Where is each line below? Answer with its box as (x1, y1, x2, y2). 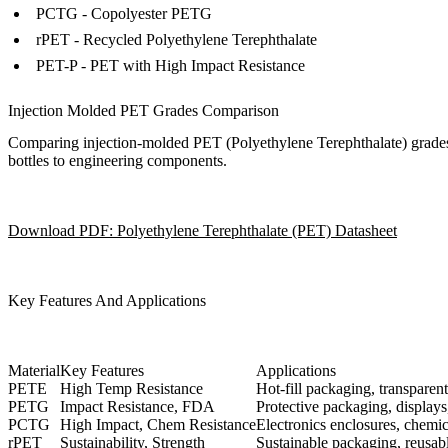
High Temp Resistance (60, 380, 203, 398)
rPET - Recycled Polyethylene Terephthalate (36, 31, 317, 49)
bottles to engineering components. (8, 152, 227, 170)
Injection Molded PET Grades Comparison (8, 102, 279, 120)
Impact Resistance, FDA (60, 398, 215, 416)
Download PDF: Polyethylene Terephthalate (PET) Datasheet (8, 222, 397, 240)
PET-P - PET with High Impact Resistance (36, 57, 305, 75)
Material (8, 362, 60, 380)
